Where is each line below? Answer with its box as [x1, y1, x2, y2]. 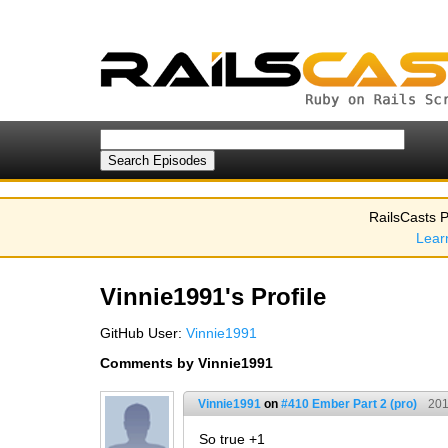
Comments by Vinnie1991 [100, 355, 273, 371]
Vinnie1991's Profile [100, 283, 326, 310]
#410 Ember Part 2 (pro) [281, 397, 417, 411]
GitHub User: [100, 325, 186, 341]
